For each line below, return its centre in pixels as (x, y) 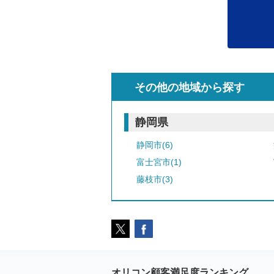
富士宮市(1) (159, 162)
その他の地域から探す (190, 87)
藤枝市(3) (155, 179)
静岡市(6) (155, 145)
